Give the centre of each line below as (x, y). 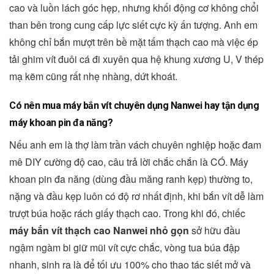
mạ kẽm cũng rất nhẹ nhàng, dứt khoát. (93, 76)
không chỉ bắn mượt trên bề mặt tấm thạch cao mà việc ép (134, 42)
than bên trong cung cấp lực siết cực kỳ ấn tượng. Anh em (133, 24)
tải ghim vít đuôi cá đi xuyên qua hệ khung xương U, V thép (136, 59)
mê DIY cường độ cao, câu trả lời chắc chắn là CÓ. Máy (129, 162)
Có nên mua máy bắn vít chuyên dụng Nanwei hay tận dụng (134, 106)
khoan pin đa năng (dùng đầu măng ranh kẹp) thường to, (131, 179)
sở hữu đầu (215, 231)
